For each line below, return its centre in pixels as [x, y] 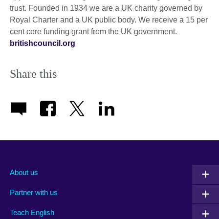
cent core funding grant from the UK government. [93, 31]
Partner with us [34, 192]
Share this [33, 74]
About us [24, 173]
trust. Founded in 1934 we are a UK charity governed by [106, 8]
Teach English [32, 212]
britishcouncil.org [43, 43]
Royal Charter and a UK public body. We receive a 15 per [109, 20]
